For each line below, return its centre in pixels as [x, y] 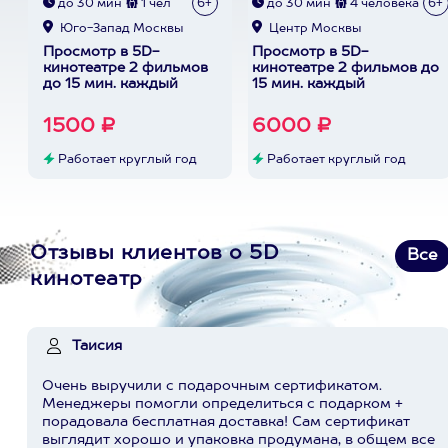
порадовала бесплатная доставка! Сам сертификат [226, 422]
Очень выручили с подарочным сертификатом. [212, 386]
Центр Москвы [313, 29]
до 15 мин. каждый [110, 84]
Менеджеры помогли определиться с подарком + [222, 404]
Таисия [97, 346]
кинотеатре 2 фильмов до [345, 68]
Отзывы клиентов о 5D [154, 254]
